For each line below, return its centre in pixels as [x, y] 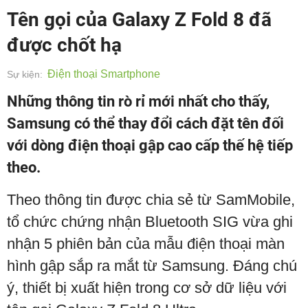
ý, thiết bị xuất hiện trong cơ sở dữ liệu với [147, 288]
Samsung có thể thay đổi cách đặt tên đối [145, 123]
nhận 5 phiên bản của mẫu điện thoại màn [146, 244]
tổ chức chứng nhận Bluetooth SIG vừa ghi [150, 222]
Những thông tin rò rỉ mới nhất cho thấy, [138, 101]
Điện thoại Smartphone [104, 74]
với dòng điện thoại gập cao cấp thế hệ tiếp [150, 145]
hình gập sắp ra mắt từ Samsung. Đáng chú [152, 266]
